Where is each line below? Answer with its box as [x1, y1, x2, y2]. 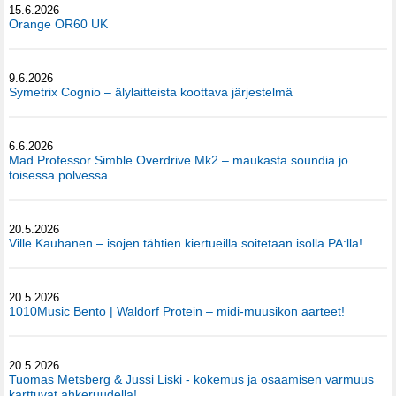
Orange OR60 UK [9, 17, 108, 32]
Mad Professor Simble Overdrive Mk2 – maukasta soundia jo [9, 153, 348, 168]
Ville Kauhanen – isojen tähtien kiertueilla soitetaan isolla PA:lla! [9, 236, 362, 251]
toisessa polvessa [9, 168, 108, 183]
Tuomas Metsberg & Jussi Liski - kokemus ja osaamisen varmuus [9, 372, 374, 387]
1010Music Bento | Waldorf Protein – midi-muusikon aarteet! [9, 304, 345, 319]
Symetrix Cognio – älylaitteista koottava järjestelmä [9, 85, 293, 100]
